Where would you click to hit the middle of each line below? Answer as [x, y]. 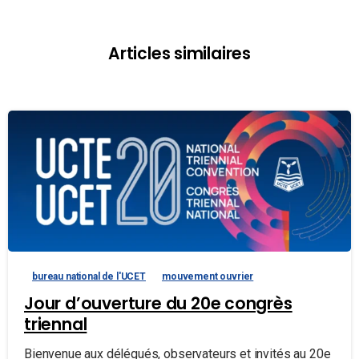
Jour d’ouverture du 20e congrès [158, 304]
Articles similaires [179, 54]
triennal [56, 325]
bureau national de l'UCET [89, 277]
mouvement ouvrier [208, 277]
